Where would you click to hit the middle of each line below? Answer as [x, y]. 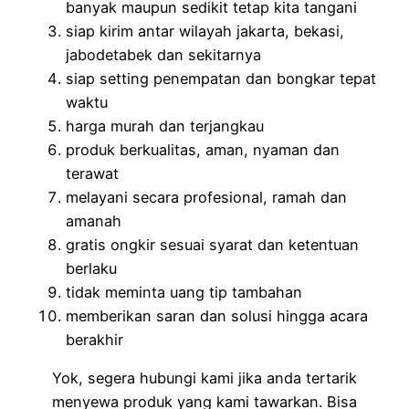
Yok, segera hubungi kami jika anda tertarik [204, 378]
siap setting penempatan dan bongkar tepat [221, 79]
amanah [94, 221]
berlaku [91, 269]
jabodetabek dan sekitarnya [163, 55]
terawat [92, 174]
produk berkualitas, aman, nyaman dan [203, 150]
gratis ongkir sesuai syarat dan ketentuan [212, 245]
